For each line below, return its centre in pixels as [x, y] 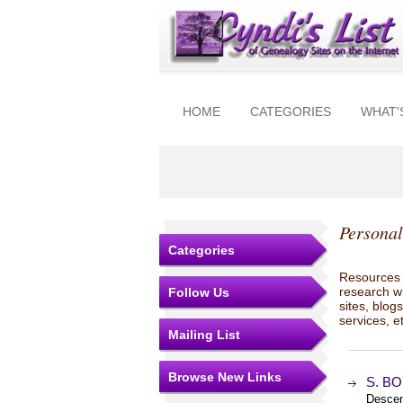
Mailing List [204, 335]
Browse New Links [225, 377]
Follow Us [199, 292]
